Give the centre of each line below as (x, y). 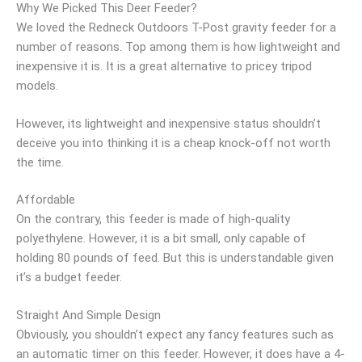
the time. (42, 162)
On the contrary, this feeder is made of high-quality (153, 219)
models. (37, 86)
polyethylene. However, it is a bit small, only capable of (161, 238)
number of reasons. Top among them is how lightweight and (178, 47)
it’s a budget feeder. (69, 277)
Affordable (46, 200)
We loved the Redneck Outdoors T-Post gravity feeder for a (176, 27)
